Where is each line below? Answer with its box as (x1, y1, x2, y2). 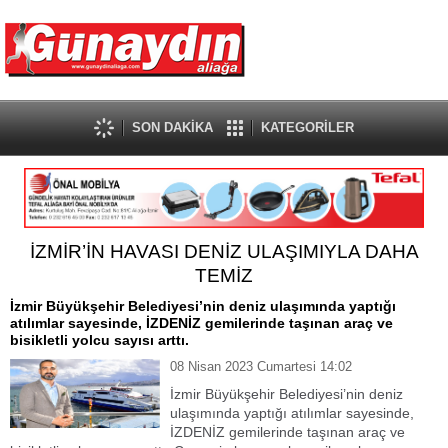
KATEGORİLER (261, 120, 354, 135)
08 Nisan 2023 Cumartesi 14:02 (170, 359, 352, 374)
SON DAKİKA (132, 120, 213, 135)
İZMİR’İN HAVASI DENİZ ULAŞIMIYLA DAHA (29, 241, 419, 262)
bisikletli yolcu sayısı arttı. (10, 332, 189, 348)
